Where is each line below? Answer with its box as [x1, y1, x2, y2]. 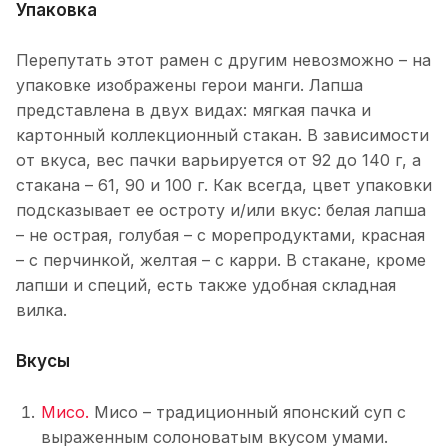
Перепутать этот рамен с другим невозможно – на [16, 50, 431, 71]
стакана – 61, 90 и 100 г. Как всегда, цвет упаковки [16, 175, 432, 196]
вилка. [16, 300, 67, 321]
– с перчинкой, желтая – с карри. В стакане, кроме [16, 250, 426, 271]
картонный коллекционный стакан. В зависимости [16, 125, 429, 146]
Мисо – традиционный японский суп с [89, 402, 406, 423]
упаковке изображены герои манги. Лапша [16, 75, 363, 96]
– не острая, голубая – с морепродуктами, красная [16, 225, 425, 246]
